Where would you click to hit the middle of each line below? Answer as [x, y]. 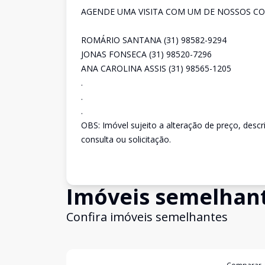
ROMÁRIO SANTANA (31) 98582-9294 [154, 40]
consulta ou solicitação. [126, 139]
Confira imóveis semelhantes [147, 217]
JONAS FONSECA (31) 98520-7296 [146, 54]
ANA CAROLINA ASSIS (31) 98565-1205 [156, 68]
